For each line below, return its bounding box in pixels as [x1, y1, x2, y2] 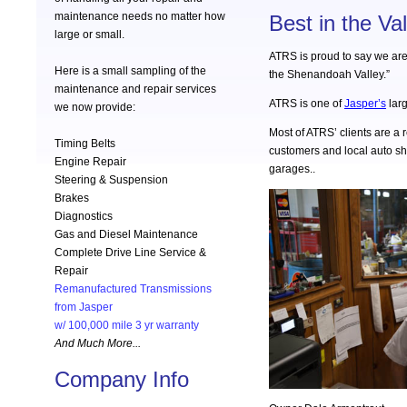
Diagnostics [55, 210, 113, 223]
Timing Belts [55, 137, 115, 151]
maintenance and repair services [55, 83, 216, 96]
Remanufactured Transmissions [55, 283, 212, 296]
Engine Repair [55, 155, 126, 169]
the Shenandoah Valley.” [269, 68, 390, 82]
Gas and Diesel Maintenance [55, 228, 198, 242]
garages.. [269, 163, 315, 176]
